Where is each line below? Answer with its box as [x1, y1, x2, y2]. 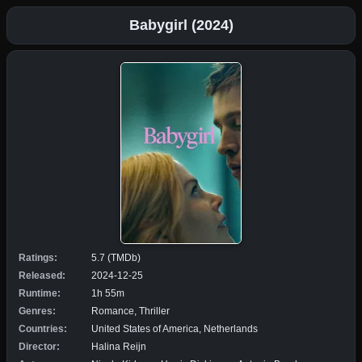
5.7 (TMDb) [91, 251, 141, 263]
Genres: [19, 305, 56, 317]
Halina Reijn [91, 340, 146, 352]
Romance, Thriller [91, 305, 170, 317]
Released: [19, 269, 65, 281]
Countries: [19, 322, 67, 335]
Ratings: [19, 251, 57, 263]
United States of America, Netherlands [91, 322, 258, 335]
